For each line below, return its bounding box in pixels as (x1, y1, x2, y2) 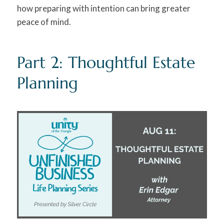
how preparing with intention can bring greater (16, 3, 190, 14)
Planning (16, 73, 78, 93)
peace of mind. (16, 16, 71, 27)
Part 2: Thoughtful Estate (16, 52, 195, 73)
